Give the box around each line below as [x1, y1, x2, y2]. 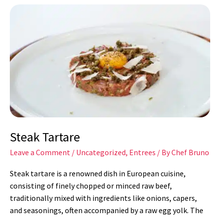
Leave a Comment [10, 147, 70, 157]
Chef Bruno [171, 147, 209, 157]
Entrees [129, 147, 156, 157]
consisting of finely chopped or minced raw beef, [10, 181, 172, 191]
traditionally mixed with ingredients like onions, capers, [10, 193, 197, 203]
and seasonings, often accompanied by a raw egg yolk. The [10, 205, 203, 216]
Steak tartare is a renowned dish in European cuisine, [10, 168, 186, 179]
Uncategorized [76, 147, 126, 157]
